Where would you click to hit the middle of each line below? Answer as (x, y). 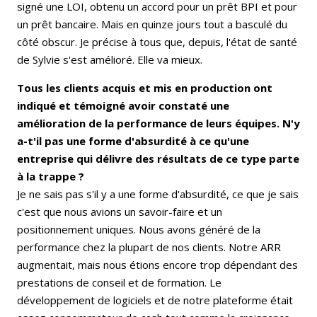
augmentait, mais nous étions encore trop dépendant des (157, 265)
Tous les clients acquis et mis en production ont (145, 88)
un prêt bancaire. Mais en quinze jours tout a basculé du (152, 24)
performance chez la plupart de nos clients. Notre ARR (149, 247)
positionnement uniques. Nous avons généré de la (139, 230)
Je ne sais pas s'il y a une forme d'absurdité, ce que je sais (158, 194)
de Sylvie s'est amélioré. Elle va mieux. (110, 60)
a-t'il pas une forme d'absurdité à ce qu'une (133, 141)
